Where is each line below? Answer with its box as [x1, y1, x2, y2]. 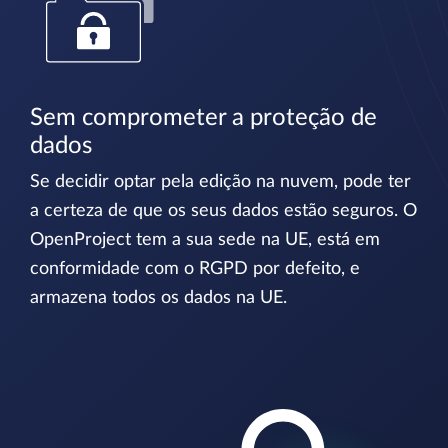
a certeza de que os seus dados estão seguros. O [30, 202, 417, 221]
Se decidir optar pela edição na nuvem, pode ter [30, 173, 411, 192]
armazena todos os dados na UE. [30, 289, 287, 308]
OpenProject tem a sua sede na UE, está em [30, 231, 380, 250]
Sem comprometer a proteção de [30, 106, 377, 131]
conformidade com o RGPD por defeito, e [30, 260, 360, 279]
